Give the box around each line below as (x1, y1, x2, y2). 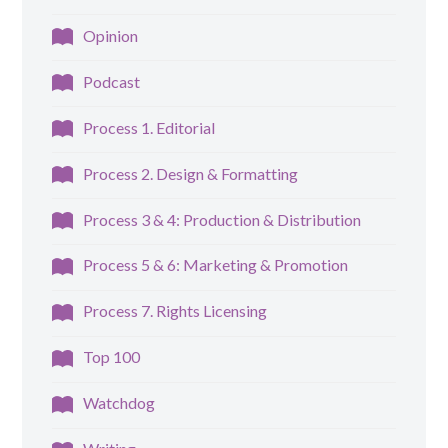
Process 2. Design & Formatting (83, 163, 299, 183)
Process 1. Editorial (83, 117, 216, 137)
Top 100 (83, 347, 141, 367)
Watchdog (83, 393, 156, 413)
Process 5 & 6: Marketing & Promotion (83, 255, 349, 275)
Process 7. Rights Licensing (83, 301, 268, 321)
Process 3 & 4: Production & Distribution (83, 209, 362, 229)
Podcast (83, 71, 141, 91)
